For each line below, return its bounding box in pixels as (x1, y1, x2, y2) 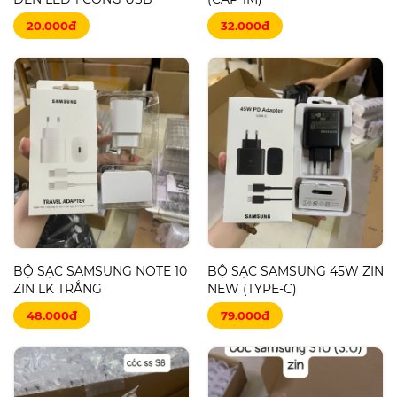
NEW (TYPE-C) (207, 280, 297, 297)
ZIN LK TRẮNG (13, 280, 102, 297)
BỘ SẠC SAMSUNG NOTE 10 (13, 262, 187, 279)
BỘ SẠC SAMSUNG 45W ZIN (207, 262, 384, 279)
